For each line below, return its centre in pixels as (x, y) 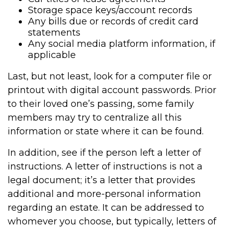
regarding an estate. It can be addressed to (106, 208)
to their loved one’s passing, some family (101, 104)
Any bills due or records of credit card (113, 21)
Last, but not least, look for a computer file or (110, 76)
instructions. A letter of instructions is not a (105, 166)
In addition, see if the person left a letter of (104, 153)
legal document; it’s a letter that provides (102, 180)
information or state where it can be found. (106, 131)
